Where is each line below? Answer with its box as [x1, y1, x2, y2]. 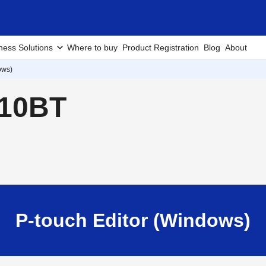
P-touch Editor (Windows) [15, 210, 251, 231]
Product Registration [122, 43, 199, 52]
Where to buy [67, 43, 118, 52]
